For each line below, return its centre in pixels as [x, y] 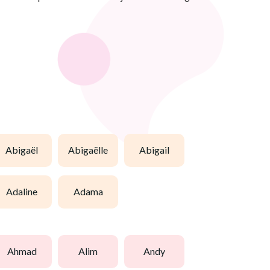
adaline [25, 192]
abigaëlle [91, 150]
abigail [158, 150]
